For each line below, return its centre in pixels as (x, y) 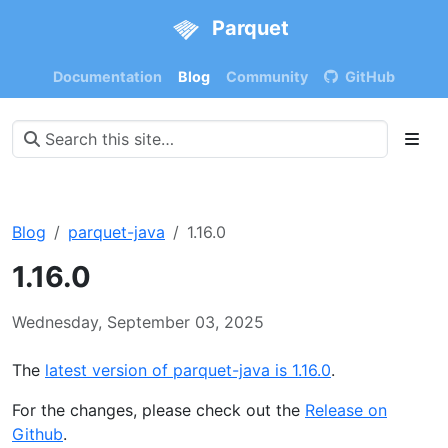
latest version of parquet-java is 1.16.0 (188, 369)
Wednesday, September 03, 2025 (138, 321)
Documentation (107, 76)
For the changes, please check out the (158, 409)
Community (266, 76)
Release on (346, 409)
